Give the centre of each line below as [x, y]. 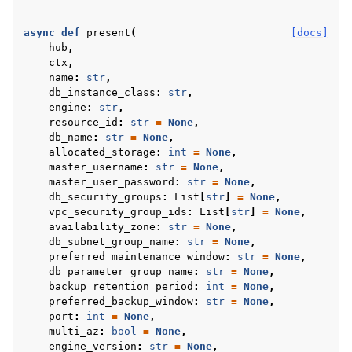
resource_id [83, 122]
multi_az [74, 331]
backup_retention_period [121, 286]
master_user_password [112, 182]
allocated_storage [102, 152]
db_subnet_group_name [112, 242]
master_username [96, 167]
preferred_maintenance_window [137, 257]
